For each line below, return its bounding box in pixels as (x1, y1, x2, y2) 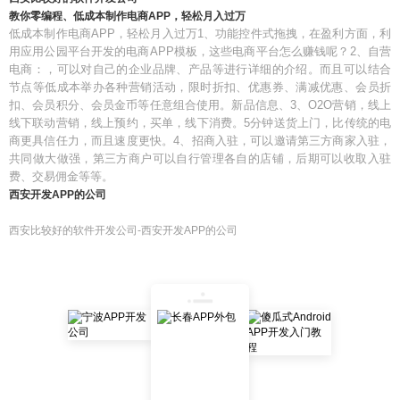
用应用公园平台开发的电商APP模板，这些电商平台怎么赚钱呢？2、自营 (9, 45, 391, 58)
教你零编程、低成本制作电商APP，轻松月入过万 (9, 10, 246, 22)
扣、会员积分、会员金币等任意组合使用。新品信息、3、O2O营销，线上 (9, 98, 391, 112)
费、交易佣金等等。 (9, 170, 113, 183)
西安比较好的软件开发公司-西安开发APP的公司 (9, 224, 237, 237)
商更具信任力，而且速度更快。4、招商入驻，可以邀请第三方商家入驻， (9, 134, 391, 147)
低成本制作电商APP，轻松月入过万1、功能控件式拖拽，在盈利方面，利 (9, 27, 391, 40)
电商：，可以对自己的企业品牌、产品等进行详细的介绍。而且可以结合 (9, 62, 391, 76)
